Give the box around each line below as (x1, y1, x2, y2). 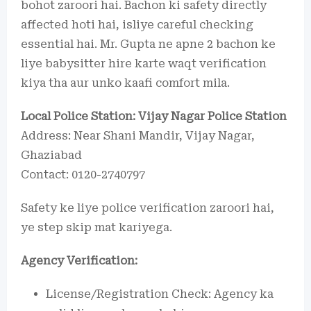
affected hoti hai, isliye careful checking (21, 17, 253, 31)
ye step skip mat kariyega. (21, 220, 172, 234)
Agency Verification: (21, 253, 137, 267)
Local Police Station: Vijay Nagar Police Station (21, 109, 287, 123)
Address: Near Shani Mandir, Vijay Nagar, (21, 128, 255, 142)
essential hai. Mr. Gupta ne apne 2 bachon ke (21, 37, 276, 51)
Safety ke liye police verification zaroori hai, (21, 201, 274, 215)
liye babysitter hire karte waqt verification (21, 56, 267, 70)
